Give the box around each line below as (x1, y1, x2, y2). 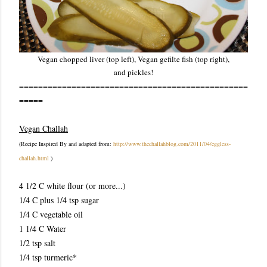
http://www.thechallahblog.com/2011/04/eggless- (113, 139, 231, 148)
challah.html (19, 154, 49, 162)
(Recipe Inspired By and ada (19, 139, 86, 148)
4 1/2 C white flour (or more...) (19, 180, 126, 191)
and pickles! (114, 67, 153, 77)
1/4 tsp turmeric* (19, 252, 77, 263)
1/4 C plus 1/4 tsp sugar (19, 194, 99, 206)
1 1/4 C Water (19, 223, 69, 234)
